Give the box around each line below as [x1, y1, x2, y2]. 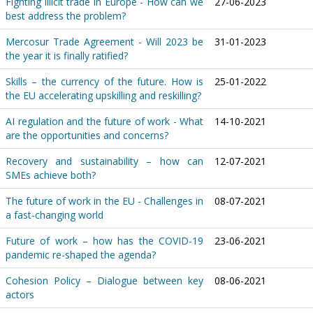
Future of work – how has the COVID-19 [6, 234, 203, 247]
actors [6, 288, 34, 301]
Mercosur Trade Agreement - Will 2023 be [6, 35, 203, 48]
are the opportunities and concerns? [6, 129, 168, 142]
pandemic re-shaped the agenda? [6, 248, 156, 261]
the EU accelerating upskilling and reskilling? [6, 89, 201, 102]
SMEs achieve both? [6, 168, 101, 182]
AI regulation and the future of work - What [6, 115, 203, 128]
